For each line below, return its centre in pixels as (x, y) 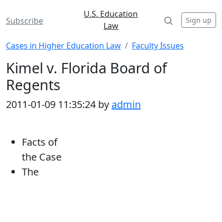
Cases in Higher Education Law (63, 46)
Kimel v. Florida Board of (86, 68)
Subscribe (25, 21)
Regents (33, 84)
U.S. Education (111, 14)
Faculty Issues (158, 46)
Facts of (40, 142)
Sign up (198, 20)
